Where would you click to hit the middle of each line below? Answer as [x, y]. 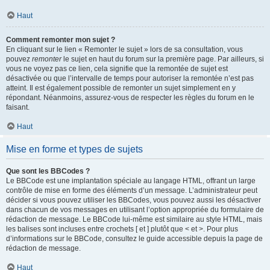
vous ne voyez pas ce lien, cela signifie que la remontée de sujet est [117, 69]
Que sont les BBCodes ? [48, 171]
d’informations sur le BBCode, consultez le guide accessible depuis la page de [134, 239]
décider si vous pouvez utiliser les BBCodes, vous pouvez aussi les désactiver [133, 200]
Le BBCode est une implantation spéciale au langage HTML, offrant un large [131, 181]
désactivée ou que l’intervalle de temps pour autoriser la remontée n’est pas [130, 78]
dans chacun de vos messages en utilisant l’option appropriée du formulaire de [135, 210]
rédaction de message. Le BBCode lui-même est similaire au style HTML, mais [134, 219]
